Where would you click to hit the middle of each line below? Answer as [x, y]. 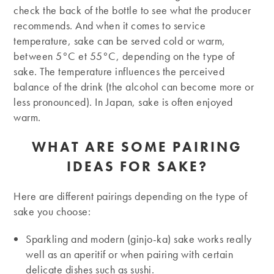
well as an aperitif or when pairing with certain [130, 254]
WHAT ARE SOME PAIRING [137, 147]
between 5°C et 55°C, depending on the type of [124, 56]
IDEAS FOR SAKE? [137, 167]
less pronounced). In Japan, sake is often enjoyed [123, 102]
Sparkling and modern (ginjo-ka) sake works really [139, 239]
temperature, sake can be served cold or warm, [120, 41]
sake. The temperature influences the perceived [119, 72]
